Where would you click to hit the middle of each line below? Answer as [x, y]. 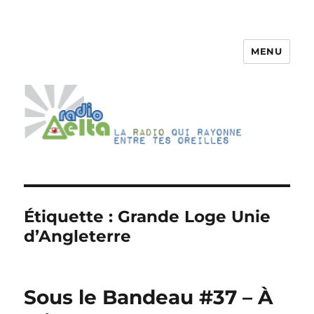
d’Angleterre [78, 237]
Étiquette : [71, 217]
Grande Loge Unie [194, 217]
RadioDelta [71, 61]
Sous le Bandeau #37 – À [149, 298]
